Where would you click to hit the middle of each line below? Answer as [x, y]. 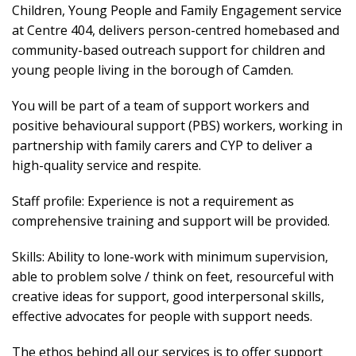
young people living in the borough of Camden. [153, 70]
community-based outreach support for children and [168, 50]
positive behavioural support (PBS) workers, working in [177, 126]
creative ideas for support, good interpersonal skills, [168, 296]
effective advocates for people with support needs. [162, 316]
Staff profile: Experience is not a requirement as [153, 201]
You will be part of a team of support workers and [161, 106]
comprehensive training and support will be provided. [171, 221]
